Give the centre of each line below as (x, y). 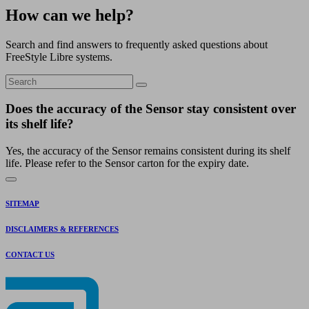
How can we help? (70, 15)
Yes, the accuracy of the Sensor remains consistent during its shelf (148, 151)
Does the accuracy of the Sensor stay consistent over (151, 109)
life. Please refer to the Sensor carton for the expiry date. (127, 163)
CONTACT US (30, 255)
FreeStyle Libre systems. (60, 57)
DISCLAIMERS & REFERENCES (62, 229)
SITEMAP (22, 204)
